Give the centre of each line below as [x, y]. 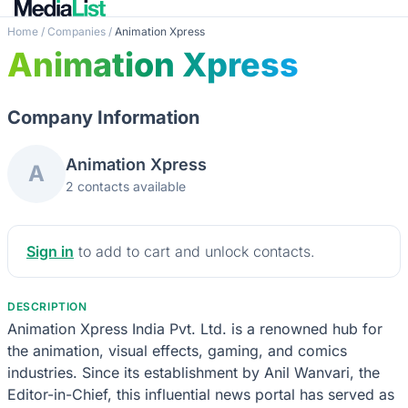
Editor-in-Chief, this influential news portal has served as [201, 394]
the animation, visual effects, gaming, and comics [177, 350]
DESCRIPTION [47, 306]
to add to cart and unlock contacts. [194, 251]
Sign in [50, 251]
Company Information [103, 117]
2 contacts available [126, 186]
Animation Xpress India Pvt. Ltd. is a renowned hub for [195, 328]
